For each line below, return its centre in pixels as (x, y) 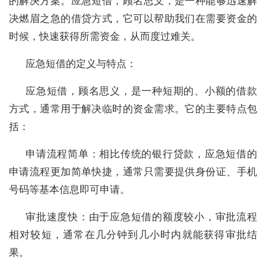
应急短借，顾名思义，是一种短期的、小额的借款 (141, 91)
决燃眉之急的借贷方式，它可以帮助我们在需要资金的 (133, 18)
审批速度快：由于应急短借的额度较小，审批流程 (141, 216)
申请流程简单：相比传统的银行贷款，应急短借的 (141, 153)
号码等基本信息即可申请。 (69, 189)
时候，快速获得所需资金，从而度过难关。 (105, 36)
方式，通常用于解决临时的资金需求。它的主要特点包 (133, 108)
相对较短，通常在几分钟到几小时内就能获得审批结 (133, 234)
